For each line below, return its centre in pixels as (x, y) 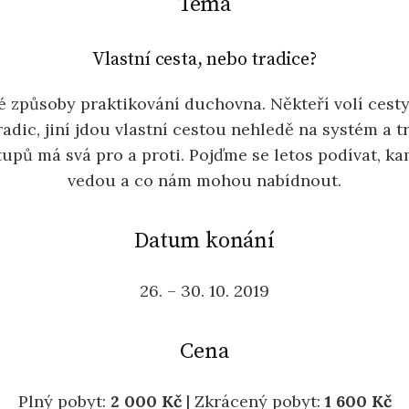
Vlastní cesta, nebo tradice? (204, 59)
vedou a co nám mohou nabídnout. (204, 180)
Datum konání (204, 241)
